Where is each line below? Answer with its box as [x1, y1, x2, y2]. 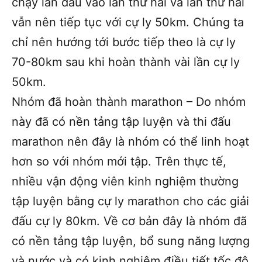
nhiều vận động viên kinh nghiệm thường [12, 174, 239, 188]
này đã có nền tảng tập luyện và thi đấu [12, 114, 231, 129]
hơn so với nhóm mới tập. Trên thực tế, [12, 154, 226, 168]
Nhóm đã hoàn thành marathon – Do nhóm [12, 94, 246, 109]
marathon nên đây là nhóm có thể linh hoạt [12, 134, 249, 149]
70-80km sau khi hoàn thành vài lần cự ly [12, 54, 240, 69]
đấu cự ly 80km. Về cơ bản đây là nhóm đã [12, 213, 247, 228]
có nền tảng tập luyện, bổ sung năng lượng [12, 233, 250, 248]
